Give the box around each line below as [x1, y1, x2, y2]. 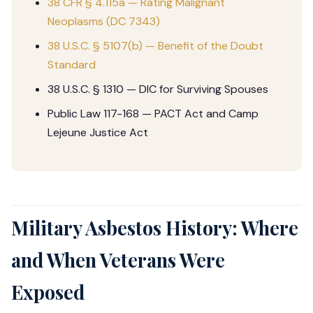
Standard [48, 57, 96, 72]
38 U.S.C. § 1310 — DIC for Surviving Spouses [48, 82, 268, 96]
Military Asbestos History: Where [11, 215, 298, 240]
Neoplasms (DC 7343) [48, 14, 160, 29]
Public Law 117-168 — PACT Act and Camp [48, 106, 259, 121]
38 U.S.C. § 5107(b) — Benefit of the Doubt [48, 38, 263, 53]
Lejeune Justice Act [48, 125, 148, 140]
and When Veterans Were [11, 247, 225, 272]
